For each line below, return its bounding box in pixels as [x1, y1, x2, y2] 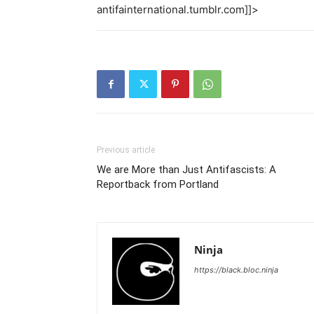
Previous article [97, 145, 155, 155]
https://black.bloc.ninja [194, 265, 278, 275]
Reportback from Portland [97, 178, 219, 191]
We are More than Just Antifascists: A [97, 163, 276, 176]
